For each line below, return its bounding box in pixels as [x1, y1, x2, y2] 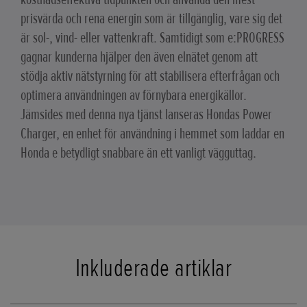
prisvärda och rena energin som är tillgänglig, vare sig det [21, 10, 282, 29]
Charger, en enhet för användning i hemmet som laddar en [21, 125, 284, 144]
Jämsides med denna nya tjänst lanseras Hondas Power [21, 106, 272, 125]
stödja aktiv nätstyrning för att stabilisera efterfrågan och [21, 67, 280, 86]
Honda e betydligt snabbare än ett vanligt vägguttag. [21, 144, 256, 163]
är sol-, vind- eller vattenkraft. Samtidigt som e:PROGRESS [21, 29, 284, 48]
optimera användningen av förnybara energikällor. [21, 86, 247, 106]
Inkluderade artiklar [75, 251, 232, 284]
